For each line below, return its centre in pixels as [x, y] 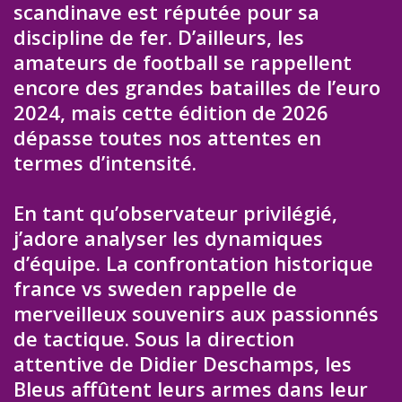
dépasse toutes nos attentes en [167, 137]
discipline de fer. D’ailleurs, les [159, 36]
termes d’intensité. [105, 162]
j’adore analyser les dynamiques [168, 238]
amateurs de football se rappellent [183, 61]
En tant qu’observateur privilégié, [175, 213]
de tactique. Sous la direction [154, 339]
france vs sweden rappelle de [155, 288]
